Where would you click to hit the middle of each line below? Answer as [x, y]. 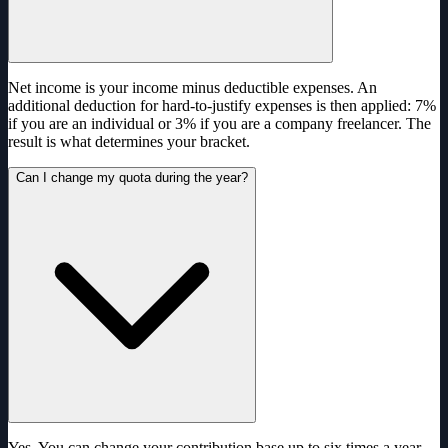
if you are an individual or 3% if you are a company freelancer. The [219, 124]
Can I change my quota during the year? [132, 178]
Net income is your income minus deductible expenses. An [192, 88]
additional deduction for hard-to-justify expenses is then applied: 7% [222, 106]
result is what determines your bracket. [129, 142]
